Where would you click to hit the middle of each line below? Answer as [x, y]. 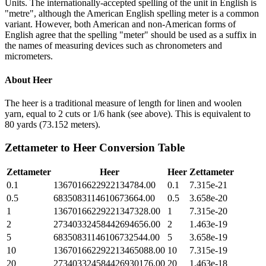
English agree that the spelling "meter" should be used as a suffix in [131, 35]
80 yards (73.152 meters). [53, 124]
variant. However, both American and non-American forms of [120, 24]
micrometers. [29, 56]
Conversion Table [140, 147]
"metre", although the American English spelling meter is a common [132, 14]
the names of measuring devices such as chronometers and [113, 46]
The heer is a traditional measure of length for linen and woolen [123, 103]
